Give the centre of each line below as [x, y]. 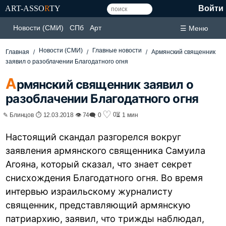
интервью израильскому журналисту [89, 191]
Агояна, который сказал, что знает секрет [99, 164]
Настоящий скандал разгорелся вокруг [94, 137]
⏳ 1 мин [127, 115]
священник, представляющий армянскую [98, 205]
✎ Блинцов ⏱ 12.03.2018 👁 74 [46, 115]
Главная [18, 52]
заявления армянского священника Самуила [106, 150]
